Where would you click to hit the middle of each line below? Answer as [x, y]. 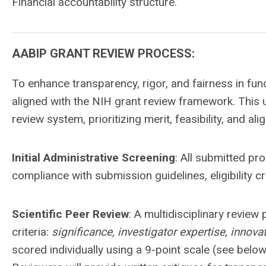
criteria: [32, 232]
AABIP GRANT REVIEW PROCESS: [103, 53]
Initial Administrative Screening [94, 158]
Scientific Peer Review [70, 214]
